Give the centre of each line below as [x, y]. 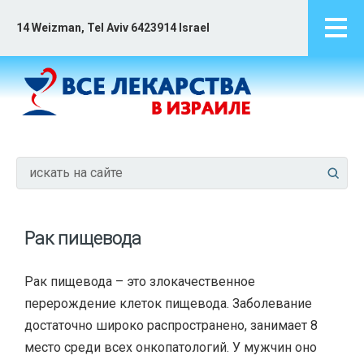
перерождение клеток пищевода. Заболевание [168, 303]
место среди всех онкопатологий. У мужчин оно [171, 347]
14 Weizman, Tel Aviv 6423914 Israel [113, 28]
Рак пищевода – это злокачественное [140, 281]
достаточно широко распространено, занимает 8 [171, 325]
